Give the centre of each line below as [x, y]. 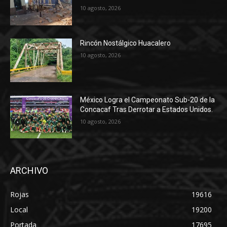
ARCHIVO [29, 171]
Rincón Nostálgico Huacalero [126, 43]
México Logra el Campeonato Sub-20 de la [148, 100]
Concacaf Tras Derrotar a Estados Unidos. [147, 109]
